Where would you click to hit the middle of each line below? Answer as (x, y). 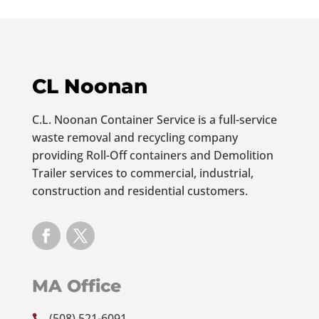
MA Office (76, 286)
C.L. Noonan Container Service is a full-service (154, 119)
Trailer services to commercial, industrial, (142, 173)
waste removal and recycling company (135, 137)
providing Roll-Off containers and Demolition (152, 155)
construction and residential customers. (140, 190)
